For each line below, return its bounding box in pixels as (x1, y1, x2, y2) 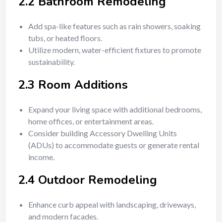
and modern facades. (28, 212, 98, 221)
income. (28, 152, 55, 162)
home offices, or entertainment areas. (28, 116, 154, 126)
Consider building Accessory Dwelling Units (28, 128, 177, 138)
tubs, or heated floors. (28, 33, 102, 43)
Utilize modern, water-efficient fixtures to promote (28, 45, 201, 55)
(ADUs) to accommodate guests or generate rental (28, 140, 199, 150)
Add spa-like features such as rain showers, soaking (28, 21, 201, 31)
